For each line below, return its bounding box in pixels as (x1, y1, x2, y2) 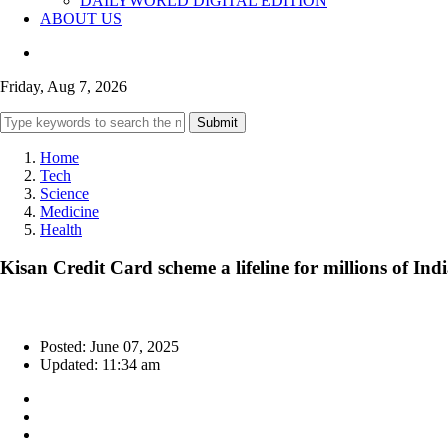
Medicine (40, 202, 99, 220)
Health (40, 220, 82, 238)
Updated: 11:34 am (40, 356, 160, 374)
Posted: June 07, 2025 (40, 338, 179, 356)
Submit (197, 114, 238, 130)
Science (40, 184, 89, 202)
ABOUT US (40, 9, 122, 27)
